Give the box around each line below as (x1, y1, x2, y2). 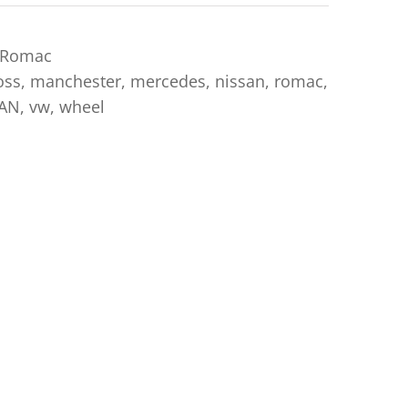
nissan (215, 70, 265, 92)
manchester (30, 70, 121, 92)
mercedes (130, 70, 206, 92)
